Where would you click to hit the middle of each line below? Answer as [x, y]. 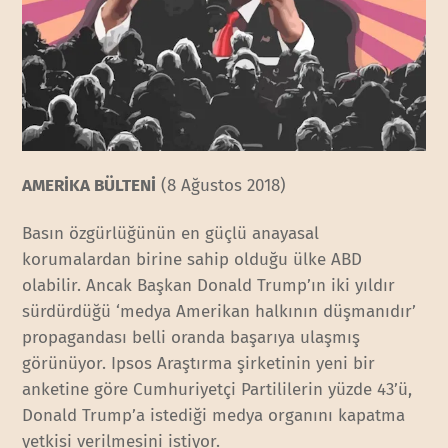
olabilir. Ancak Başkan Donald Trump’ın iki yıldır [209, 286]
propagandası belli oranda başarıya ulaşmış [191, 338]
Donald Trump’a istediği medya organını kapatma [214, 416]
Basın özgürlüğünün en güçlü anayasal [171, 234]
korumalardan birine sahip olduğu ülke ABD [192, 260]
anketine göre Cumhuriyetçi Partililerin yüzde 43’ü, [217, 390]
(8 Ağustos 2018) [221, 185]
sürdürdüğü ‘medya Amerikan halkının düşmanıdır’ [219, 312]
